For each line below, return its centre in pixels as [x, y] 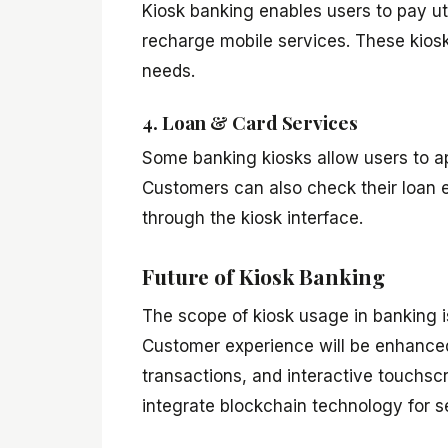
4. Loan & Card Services [250, 121]
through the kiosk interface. [252, 218]
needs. [168, 70]
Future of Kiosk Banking [263, 275]
